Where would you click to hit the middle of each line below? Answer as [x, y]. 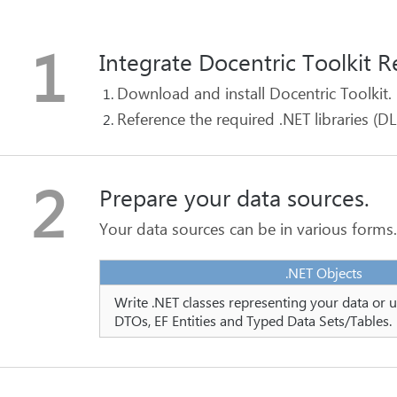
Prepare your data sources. [234, 196]
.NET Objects [323, 273]
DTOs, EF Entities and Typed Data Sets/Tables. [253, 321]
